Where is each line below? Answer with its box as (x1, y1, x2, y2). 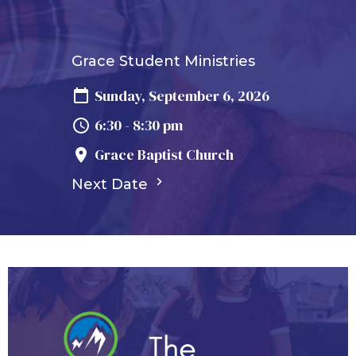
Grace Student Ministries (71, 52, 255, 70)
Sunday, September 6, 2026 (94, 86, 269, 106)
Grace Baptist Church (94, 145, 234, 164)
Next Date (71, 176, 152, 193)
